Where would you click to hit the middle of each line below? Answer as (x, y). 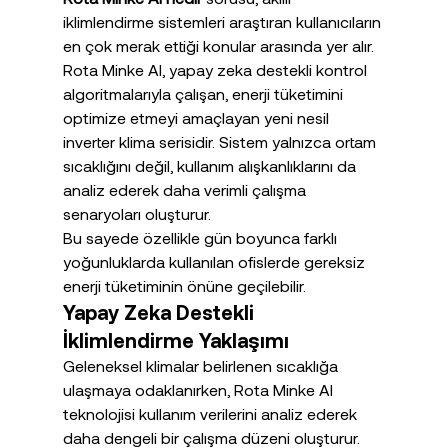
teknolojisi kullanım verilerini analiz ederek (211, 414)
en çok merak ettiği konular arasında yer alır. (218, 46)
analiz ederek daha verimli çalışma (186, 190)
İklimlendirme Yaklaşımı (175, 340)
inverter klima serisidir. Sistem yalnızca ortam (221, 142)
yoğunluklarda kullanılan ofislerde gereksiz (215, 262)
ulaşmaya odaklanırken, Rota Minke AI (199, 390)
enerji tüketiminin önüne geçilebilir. (184, 286)
